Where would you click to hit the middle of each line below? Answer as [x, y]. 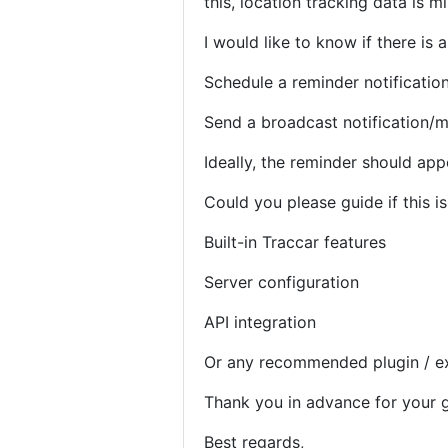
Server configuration [281, 282]
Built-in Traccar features [295, 242]
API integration [260, 322]
